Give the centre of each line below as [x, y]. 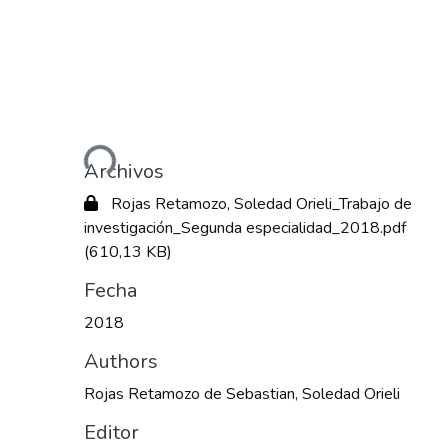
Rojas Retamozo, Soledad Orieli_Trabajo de [259, 204]
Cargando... [74, 159]
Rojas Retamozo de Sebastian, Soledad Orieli [242, 394]
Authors [121, 362]
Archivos [124, 172]
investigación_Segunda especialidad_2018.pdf [245, 228]
